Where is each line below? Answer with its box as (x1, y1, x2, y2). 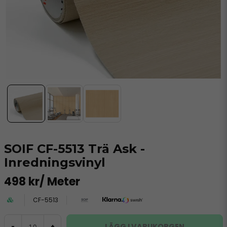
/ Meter (40, 174, 80, 190)
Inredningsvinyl (4, 155, 105, 170)
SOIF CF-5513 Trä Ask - (4, 141, 145, 156)
